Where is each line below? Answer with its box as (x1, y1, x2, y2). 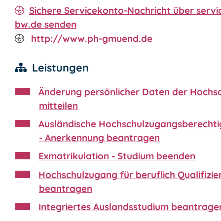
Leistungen (32, 60, 89, 74)
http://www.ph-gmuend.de (29, 32, 153, 44)
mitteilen (39, 99, 78, 111)
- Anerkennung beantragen (39, 132, 160, 144)
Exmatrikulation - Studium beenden (38, 150, 195, 162)
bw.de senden (15, 18, 76, 30)
